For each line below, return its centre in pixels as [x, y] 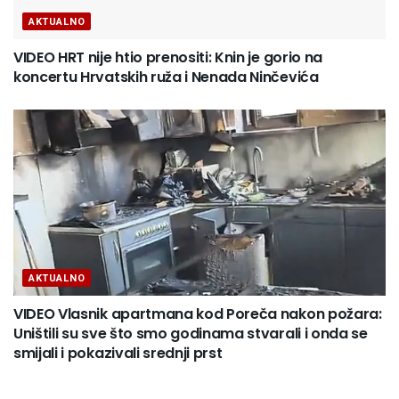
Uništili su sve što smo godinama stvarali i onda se [191, 334]
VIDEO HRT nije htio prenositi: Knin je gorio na [168, 58]
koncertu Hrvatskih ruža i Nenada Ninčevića [166, 77]
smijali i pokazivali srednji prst [118, 354]
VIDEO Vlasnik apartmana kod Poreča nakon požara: [198, 314]
